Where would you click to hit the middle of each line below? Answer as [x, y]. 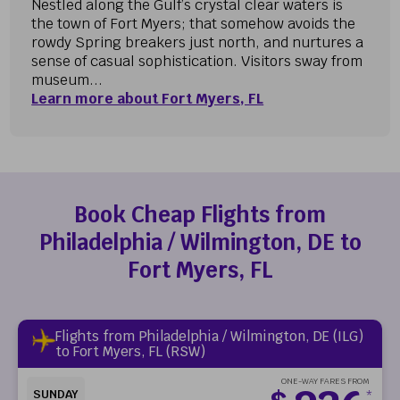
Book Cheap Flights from [200, 214]
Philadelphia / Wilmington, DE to [200, 242]
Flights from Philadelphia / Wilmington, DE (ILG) [210, 336]
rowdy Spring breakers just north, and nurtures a [198, 42]
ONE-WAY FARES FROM [325, 381]
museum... [67, 79]
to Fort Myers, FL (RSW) [131, 351]
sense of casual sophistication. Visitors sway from [197, 61]
